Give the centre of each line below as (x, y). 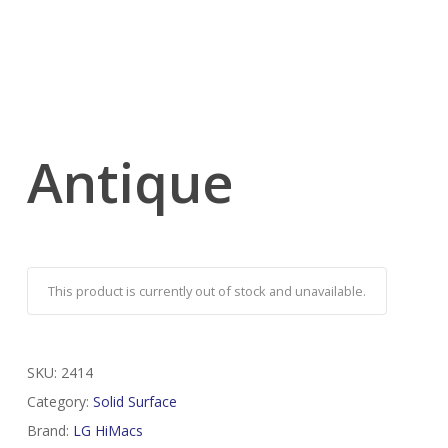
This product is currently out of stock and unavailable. (206, 291)
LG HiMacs (107, 431)
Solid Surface (134, 402)
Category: (59, 402)
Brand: (49, 431)
